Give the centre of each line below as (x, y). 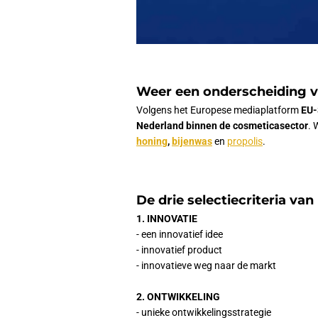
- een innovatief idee (180, 235)
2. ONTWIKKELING (178, 297)
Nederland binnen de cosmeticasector (222, 126)
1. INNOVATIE (167, 219)
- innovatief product (179, 250)
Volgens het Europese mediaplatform (219, 110)
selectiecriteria (238, 200)
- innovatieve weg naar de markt (206, 266)
